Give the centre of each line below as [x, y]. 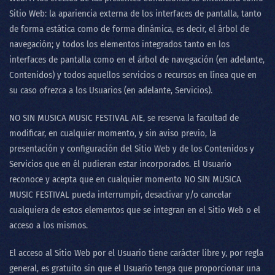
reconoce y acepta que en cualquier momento [97, 179]
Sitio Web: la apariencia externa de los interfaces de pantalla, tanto [135, 14]
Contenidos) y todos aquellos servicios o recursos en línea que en [133, 75]
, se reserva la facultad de [191, 118]
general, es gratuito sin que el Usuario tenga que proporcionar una [135, 268]
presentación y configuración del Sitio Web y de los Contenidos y [132, 149]
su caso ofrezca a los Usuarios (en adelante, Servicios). [111, 90]
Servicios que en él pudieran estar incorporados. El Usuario [120, 164]
